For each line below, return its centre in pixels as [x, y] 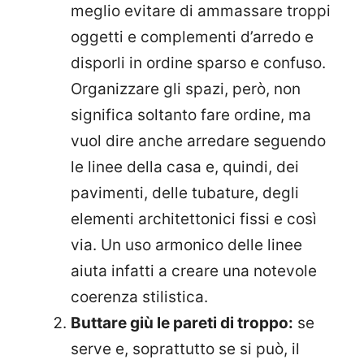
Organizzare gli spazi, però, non [186, 89]
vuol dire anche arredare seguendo [198, 141]
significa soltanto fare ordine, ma [191, 115]
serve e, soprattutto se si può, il [185, 349]
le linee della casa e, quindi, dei [185, 167]
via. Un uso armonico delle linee [186, 245]
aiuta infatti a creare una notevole [194, 271]
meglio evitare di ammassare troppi [201, 11]
